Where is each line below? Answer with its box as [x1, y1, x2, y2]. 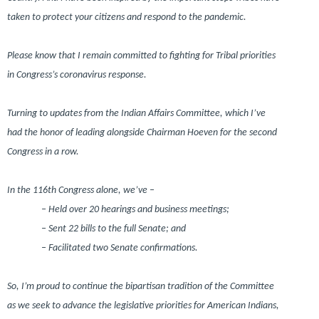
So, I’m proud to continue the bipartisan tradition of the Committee [7, 281, 274, 292]
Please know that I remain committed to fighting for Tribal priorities [7, 50, 276, 61]
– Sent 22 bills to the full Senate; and [41, 223, 186, 234]
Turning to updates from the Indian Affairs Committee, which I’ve [7, 108, 266, 119]
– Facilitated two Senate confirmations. [41, 242, 198, 253]
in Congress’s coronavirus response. [7, 69, 147, 80]
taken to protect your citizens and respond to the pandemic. [7, 11, 246, 23]
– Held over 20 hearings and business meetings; [41, 204, 229, 215]
